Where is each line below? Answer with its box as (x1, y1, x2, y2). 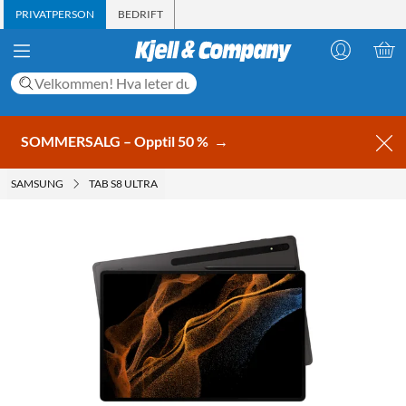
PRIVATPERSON (15, 7, 94, 21)
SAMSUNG (11, 176, 63, 190)
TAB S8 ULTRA (89, 176, 158, 190)
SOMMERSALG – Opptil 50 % (21, 131, 211, 150)
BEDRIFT (118, 7, 163, 21)
